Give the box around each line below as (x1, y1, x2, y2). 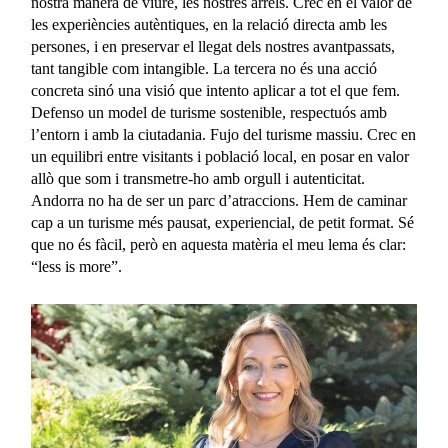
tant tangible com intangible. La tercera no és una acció (31, 60, 378, 78)
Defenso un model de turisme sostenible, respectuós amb (31, 104, 388, 122)
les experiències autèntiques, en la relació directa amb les (31, 16, 388, 34)
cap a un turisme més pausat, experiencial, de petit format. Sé (31, 214, 415, 232)
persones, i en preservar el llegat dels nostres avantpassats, (31, 38, 396, 56)
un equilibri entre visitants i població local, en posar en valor (31, 148, 410, 166)
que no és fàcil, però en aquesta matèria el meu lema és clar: (31, 236, 407, 254)
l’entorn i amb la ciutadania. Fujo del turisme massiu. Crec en (31, 126, 417, 144)
